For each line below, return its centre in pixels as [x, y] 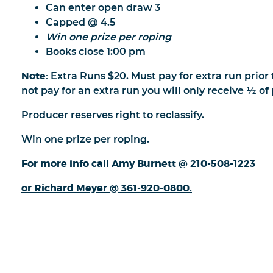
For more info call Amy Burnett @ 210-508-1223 [138, 163]
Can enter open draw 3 [103, 7]
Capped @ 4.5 [80, 22]
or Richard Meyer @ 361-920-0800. [107, 188]
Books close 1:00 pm [96, 51]
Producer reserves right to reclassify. [113, 115]
